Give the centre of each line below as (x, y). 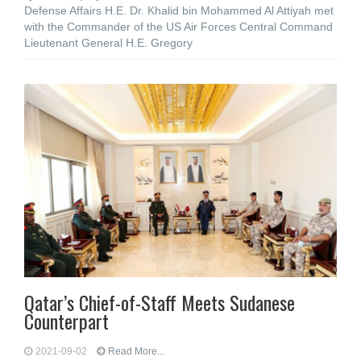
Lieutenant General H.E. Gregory (108, 43)
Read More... (136, 351)
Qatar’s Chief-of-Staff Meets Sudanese (160, 302)
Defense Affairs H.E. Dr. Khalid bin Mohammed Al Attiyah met (179, 10)
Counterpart (66, 321)
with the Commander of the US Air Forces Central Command (178, 27)
